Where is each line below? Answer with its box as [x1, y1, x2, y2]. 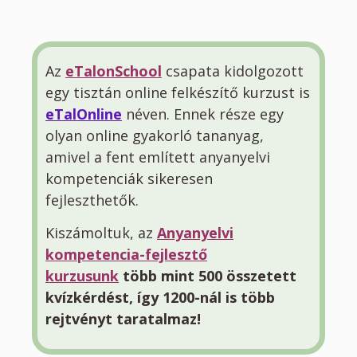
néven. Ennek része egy [122, 104, 284, 124]
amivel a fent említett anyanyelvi [45, 147, 270, 167]
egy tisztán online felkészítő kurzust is [45, 82, 310, 102]
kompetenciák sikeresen [45, 168, 213, 188]
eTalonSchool [65, 61, 162, 80]
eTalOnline [45, 104, 122, 124]
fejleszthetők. [45, 190, 143, 210]
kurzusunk [45, 265, 119, 285]
